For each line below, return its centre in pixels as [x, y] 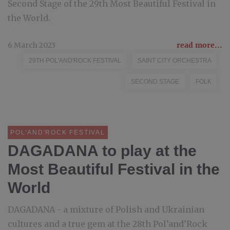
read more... [199, 45]
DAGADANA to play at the [102, 151]
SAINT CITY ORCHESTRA [175, 61]
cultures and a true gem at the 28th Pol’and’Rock [108, 224]
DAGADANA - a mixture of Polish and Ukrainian [106, 209]
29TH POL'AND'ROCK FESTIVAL [75, 61]
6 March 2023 [32, 45]
